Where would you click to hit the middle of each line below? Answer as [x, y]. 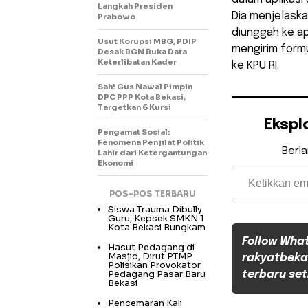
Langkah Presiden [135, 7]
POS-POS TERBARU [153, 194]
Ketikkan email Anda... [247, 165]
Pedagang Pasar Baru [157, 274]
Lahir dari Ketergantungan [152, 153]
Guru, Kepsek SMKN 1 [156, 219]
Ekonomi [115, 163]
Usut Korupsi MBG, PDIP [147, 42]
